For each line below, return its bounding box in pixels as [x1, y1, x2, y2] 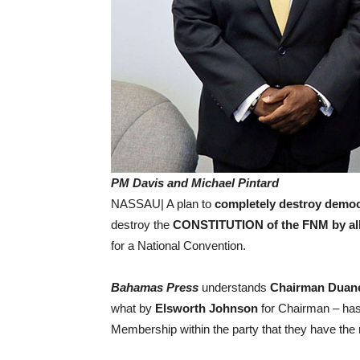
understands [198, 280, 267, 294]
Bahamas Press [111, 280, 198, 294]
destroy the [111, 218, 173, 231]
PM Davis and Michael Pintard [111, 176, 279, 190]
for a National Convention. [111, 239, 246, 252]
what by [111, 301, 155, 315]
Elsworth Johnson [155, 301, 258, 315]
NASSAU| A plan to [111, 197, 215, 211]
